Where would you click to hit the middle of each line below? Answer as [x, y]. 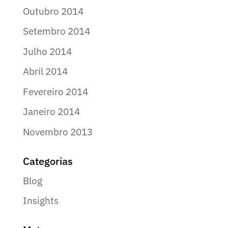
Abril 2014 [45, 72]
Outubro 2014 [53, 11]
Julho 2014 [47, 51]
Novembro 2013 [58, 132]
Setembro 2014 [56, 31]
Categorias [48, 161]
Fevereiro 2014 [55, 91]
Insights [40, 201]
